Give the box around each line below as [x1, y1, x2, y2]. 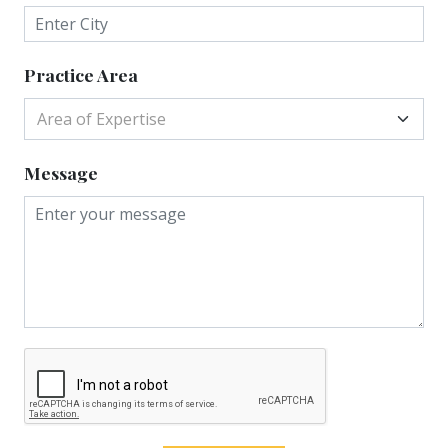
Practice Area [24, 62, 138, 86]
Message [24, 160, 98, 184]
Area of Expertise [37, 107, 166, 130]
